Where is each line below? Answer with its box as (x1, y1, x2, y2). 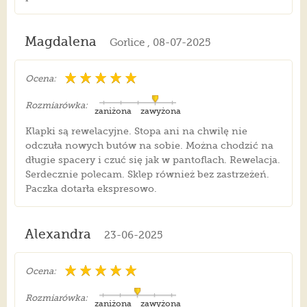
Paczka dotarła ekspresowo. (25, 183, 157, 195)
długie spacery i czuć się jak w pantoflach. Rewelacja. (25, 154, 280, 166)
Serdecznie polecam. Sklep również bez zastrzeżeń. (25, 169, 269, 180)
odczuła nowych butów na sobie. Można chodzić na (25, 140, 273, 151)
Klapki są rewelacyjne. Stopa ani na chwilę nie (25, 125, 247, 137)
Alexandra (24, 227, 91, 243)
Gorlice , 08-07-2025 (109, 36, 210, 49)
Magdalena (24, 34, 97, 50)
